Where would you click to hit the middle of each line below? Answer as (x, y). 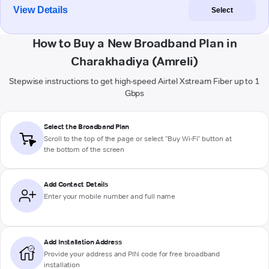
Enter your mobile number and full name (110, 196)
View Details (41, 10)
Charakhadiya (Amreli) (134, 62)
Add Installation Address (83, 242)
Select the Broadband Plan (86, 127)
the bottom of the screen (84, 150)
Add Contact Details (76, 184)
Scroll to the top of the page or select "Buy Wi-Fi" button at (138, 139)
